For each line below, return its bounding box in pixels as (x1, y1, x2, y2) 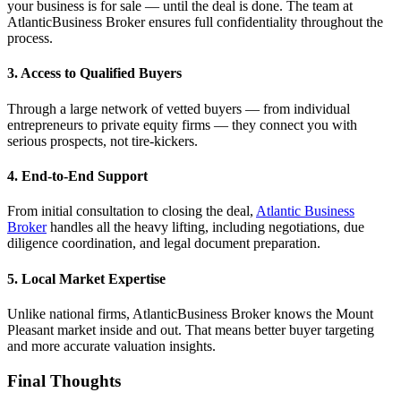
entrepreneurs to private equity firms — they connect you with (7, 116, 357, 132)
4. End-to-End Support (7, 167, 148, 183)
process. (7, 30, 53, 47)
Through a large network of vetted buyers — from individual (7, 100, 350, 116)
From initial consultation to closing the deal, (7, 203, 256, 219)
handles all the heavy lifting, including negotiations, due (47, 219, 364, 235)
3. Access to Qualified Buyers (7, 65, 182, 81)
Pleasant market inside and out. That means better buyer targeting (7, 321, 374, 337)
